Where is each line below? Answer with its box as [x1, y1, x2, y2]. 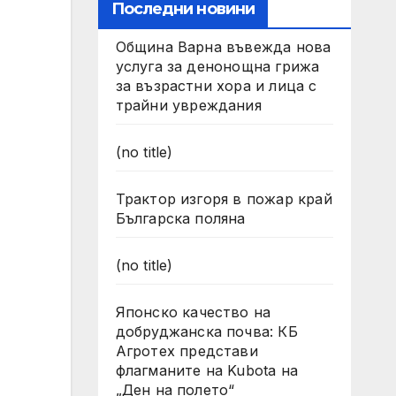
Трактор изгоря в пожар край [115, 190, 332, 208]
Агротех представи [115, 342, 258, 360]
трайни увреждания [115, 96, 262, 114]
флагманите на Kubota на [115, 362, 299, 379]
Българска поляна [115, 209, 246, 227]
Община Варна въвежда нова [115, 38, 331, 56]
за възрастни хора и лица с [115, 77, 317, 95]
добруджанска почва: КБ [115, 323, 298, 340]
